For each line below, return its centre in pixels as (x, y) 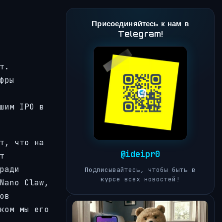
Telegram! (140, 34)
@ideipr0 (140, 154)
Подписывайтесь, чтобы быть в (140, 170)
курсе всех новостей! (140, 179)
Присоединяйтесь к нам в (140, 24)
